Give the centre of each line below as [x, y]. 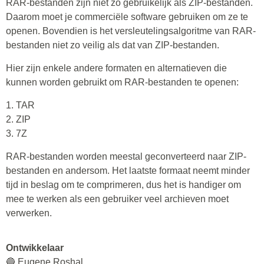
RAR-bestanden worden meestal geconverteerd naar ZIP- [126, 156]
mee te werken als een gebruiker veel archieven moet [117, 199]
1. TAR [20, 105]
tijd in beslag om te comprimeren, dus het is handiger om [123, 185]
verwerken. [29, 213]
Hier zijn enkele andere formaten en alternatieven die [116, 68]
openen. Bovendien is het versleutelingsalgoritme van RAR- [131, 31]
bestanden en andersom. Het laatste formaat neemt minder [128, 171]
